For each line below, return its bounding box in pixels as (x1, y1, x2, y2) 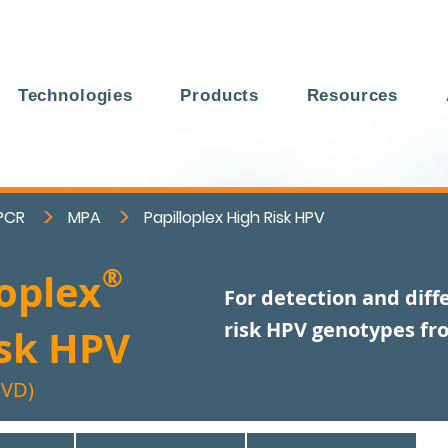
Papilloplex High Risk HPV (144, 205, 325, 229)
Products (180, 86, 260, 105)
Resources (306, 86, 399, 105)
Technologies (17, 86, 133, 105)
